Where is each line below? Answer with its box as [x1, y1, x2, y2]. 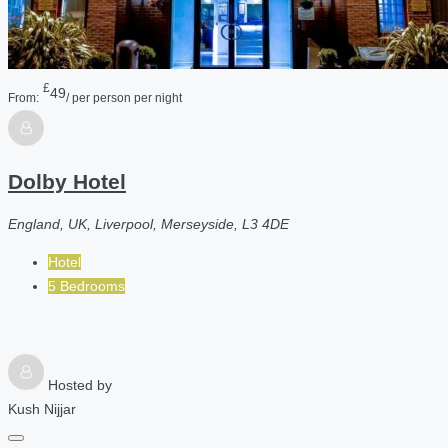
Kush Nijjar [8, 400, 76, 417]
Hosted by [48, 376, 112, 393]
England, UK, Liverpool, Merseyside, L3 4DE [8, 215, 289, 232]
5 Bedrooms [48, 277, 125, 294]
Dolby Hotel [8, 170, 126, 194]
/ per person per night [66, 90, 182, 104]
